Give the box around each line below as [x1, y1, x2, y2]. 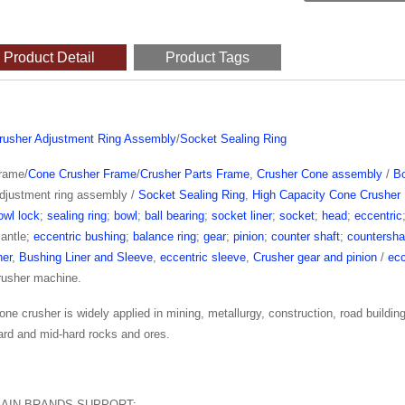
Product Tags [165, 50, 250, 65]
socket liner [212, 209, 272, 222]
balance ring [133, 230, 196, 243]
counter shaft [271, 230, 340, 243]
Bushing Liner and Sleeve [19, 250, 153, 264]
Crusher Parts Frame [140, 167, 250, 181]
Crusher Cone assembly [257, 167, 382, 181]
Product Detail [4, 50, 95, 65]
